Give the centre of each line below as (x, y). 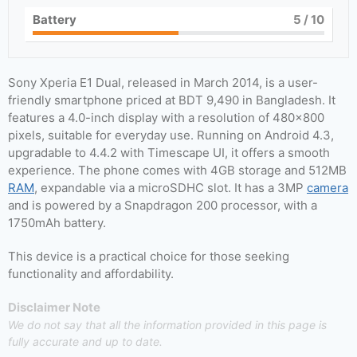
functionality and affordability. (91, 274)
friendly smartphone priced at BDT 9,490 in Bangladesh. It (172, 100)
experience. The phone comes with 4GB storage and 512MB (177, 170)
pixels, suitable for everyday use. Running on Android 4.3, (171, 135)
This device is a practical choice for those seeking (149, 256)
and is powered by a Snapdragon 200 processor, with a (163, 205)
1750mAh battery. (57, 223)
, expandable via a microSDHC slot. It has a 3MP (171, 188)
